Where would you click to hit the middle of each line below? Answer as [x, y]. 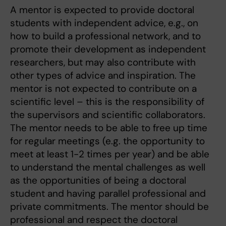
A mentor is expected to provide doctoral [102, 10]
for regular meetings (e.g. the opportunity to [107, 141]
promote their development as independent [108, 49]
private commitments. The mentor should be [109, 207]
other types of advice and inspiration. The [103, 76]
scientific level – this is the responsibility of [107, 102]
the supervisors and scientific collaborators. [109, 115]
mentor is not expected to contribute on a [103, 89]
